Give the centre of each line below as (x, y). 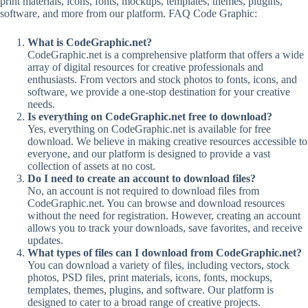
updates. (45, 240)
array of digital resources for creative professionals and (145, 67)
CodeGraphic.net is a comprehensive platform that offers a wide (166, 55)
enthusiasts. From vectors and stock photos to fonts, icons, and (162, 79)
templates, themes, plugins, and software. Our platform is (151, 290)
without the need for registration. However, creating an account (164, 216)
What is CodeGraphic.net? (90, 42)
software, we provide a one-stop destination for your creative (159, 92)
